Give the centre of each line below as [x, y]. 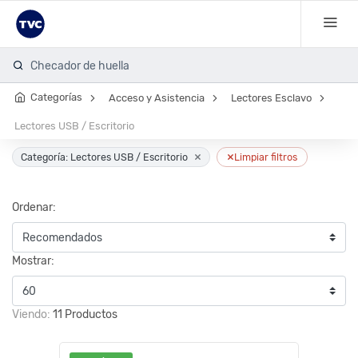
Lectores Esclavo [271, 98]
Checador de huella [80, 66]
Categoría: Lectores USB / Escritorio [104, 157]
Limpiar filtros [266, 157]
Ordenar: [34, 207]
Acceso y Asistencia [157, 98]
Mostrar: [33, 261]
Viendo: [32, 314]
